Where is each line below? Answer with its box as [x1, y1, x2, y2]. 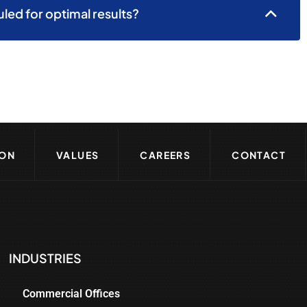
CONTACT [232, 149, 286, 162]
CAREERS [140, 149, 191, 162]
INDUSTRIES [9, 250, 82, 267]
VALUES [56, 149, 99, 162]
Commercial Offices [23, 287, 121, 301]
